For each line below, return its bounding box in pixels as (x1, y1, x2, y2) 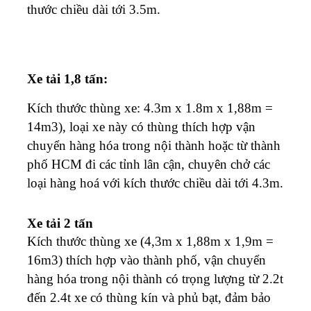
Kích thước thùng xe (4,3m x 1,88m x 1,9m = (27, 233, 274, 249)
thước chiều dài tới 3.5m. (27, 1, 160, 17)
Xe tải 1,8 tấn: (27, 71, 108, 86)
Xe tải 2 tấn (27, 215, 93, 230)
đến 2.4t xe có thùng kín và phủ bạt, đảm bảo (27, 289, 271, 305)
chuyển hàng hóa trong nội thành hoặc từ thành (27, 137, 280, 153)
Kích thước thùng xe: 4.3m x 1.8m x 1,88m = (27, 100, 273, 115)
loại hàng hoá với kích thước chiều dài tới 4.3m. (27, 175, 283, 190)
